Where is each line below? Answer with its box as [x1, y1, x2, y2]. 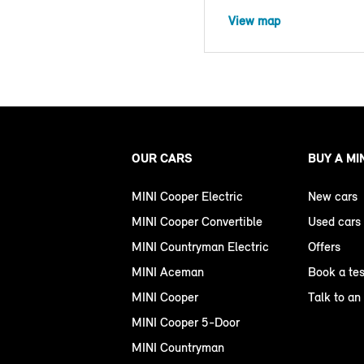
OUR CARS [132, 149, 193, 166]
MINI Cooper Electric [132, 188, 243, 204]
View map [228, 12, 280, 28]
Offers [308, 238, 340, 254]
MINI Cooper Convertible [132, 213, 262, 229]
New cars [308, 188, 357, 204]
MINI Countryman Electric [132, 238, 269, 254]
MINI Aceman [132, 263, 204, 279]
